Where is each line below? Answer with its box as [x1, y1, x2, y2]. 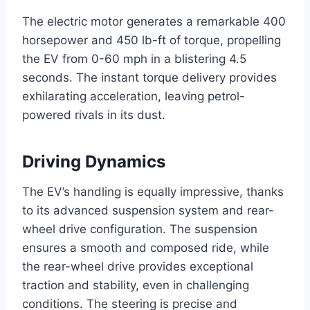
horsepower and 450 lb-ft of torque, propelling [22, 33, 281, 48]
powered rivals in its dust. [22, 108, 165, 122]
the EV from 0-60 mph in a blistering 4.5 [22, 52, 246, 66]
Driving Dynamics [22, 152, 165, 172]
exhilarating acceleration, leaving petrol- [22, 89, 245, 104]
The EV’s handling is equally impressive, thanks [22, 185, 284, 199]
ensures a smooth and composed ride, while [22, 241, 269, 255]
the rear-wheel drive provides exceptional [22, 259, 253, 274]
